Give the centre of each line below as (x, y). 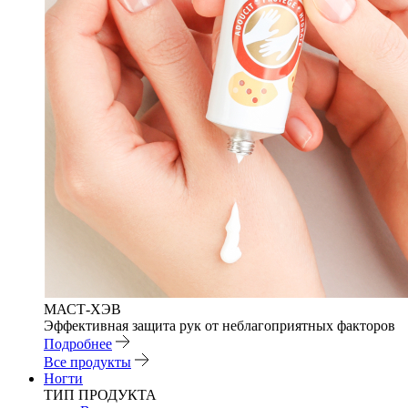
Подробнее (78, 344)
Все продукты (87, 362)
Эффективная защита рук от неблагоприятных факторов (219, 326)
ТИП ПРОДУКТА (100, 395)
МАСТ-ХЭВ (82, 309)
